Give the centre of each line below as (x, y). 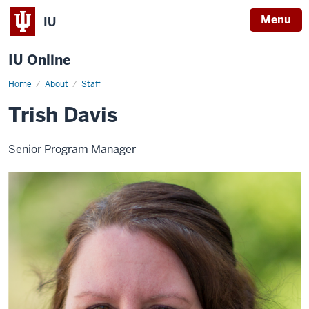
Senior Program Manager (72, 149)
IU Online (40, 60)
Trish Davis (63, 115)
